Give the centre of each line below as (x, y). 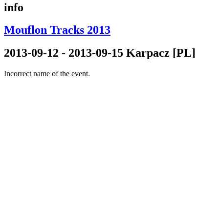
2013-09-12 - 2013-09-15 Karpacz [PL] (100, 53)
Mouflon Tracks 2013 (57, 30)
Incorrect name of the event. (47, 74)
